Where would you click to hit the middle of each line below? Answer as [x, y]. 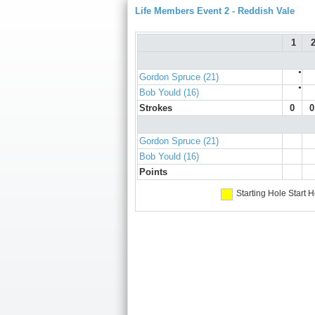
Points [153, 172]
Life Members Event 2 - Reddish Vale [215, 11]
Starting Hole [261, 194]
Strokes [156, 108]
